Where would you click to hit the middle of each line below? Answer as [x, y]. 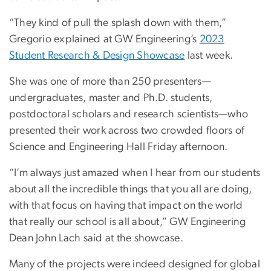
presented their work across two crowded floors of [127, 131]
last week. [209, 56]
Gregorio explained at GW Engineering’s [104, 40]
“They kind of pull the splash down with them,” [118, 23]
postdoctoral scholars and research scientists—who [129, 115]
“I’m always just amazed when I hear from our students [135, 173]
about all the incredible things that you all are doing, [131, 190]
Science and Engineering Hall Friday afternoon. [119, 147]
